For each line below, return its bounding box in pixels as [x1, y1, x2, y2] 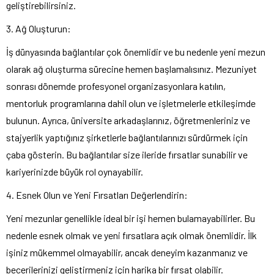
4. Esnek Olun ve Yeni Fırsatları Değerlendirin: [6, 188, 188, 201]
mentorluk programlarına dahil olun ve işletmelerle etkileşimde [6, 97, 256, 109]
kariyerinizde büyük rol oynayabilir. [6, 165, 143, 177]
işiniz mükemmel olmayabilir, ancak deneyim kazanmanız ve [6, 246, 248, 258]
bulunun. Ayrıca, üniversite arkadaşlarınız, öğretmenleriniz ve [6, 114, 250, 126]
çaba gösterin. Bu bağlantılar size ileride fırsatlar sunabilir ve [6, 148, 248, 160]
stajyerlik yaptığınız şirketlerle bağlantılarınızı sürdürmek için [6, 131, 248, 143]
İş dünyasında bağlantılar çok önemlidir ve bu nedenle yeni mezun [6, 45, 265, 57]
